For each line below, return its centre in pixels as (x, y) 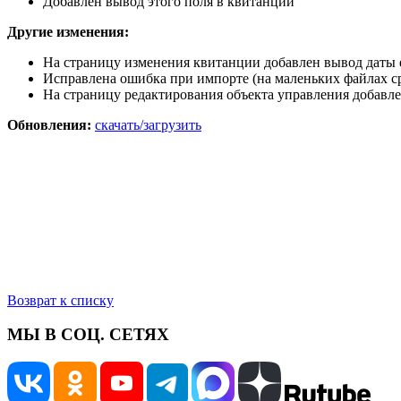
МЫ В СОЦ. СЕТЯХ (88, 335)
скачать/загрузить (148, 124)
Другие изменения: (68, 31)
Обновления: (51, 124)
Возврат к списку (60, 300)
